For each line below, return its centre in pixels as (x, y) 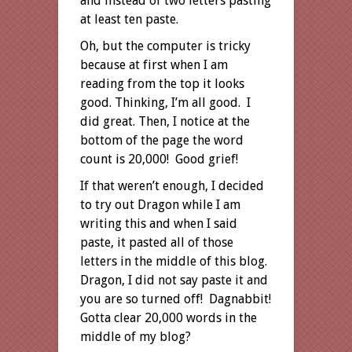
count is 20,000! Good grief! (159, 159)
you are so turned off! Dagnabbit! (176, 299)
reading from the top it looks (162, 83)
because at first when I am (154, 64)
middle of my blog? (136, 336)
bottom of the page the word (162, 140)
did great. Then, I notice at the (165, 121)
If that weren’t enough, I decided (172, 185)
